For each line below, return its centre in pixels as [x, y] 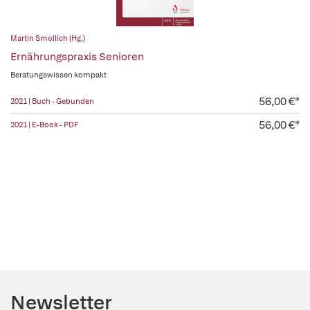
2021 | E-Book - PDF [44, 125]
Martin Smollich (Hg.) [48, 38]
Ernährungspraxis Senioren [77, 57]
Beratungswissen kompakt [58, 75]
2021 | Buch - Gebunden [52, 101]
